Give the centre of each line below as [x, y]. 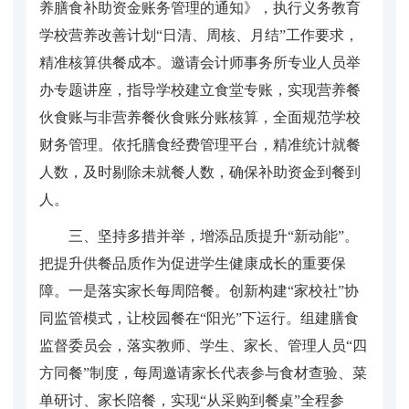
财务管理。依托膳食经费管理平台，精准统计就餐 [200, 144]
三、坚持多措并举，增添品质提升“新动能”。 [214, 236]
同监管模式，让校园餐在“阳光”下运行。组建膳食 [199, 318]
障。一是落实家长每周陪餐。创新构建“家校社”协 [199, 290]
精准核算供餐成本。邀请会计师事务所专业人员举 [200, 62]
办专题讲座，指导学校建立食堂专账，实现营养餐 [200, 89]
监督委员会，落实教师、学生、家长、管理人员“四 [203, 345]
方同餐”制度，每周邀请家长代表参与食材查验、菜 [203, 372]
